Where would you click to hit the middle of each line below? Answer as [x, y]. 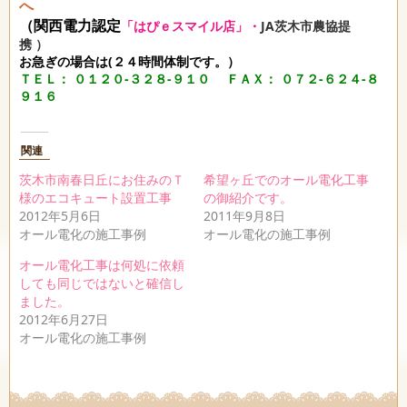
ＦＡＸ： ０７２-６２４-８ [301, 78]
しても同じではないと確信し [102, 283]
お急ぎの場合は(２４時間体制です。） [129, 61]
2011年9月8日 [244, 215]
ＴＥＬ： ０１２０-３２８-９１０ [121, 78]
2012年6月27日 [64, 319]
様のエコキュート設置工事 [95, 197]
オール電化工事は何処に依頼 [102, 264]
